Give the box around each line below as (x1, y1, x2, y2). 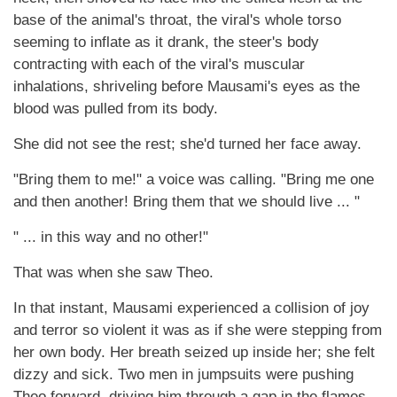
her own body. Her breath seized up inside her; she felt (13, 344, 375, 361)
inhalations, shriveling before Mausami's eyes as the (13, 78, 360, 95)
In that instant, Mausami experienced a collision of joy (13, 300, 370, 316)
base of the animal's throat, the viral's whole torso (13, 12, 341, 28)
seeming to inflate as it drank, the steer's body (13, 34, 319, 51)
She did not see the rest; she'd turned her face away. (13, 136, 362, 152)
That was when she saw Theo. (13, 264, 214, 281)
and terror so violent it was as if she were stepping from (13, 322, 382, 339)
